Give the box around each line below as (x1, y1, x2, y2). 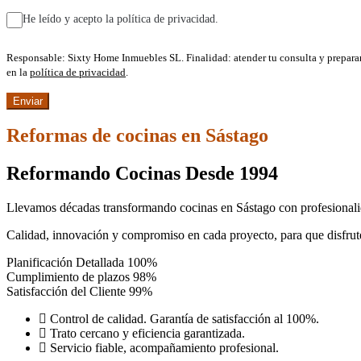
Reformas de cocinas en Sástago (6, 125, 268, 147)
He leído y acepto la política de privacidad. (23, 12, 218, 25)
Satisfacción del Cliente (6, 284, 126, 299)
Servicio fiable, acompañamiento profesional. (50, 341, 279, 355)
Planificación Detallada (6, 255, 124, 270)
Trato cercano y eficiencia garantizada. (50, 326, 245, 341)
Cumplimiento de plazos (6, 270, 130, 284)
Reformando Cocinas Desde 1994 (6, 163, 278, 185)
